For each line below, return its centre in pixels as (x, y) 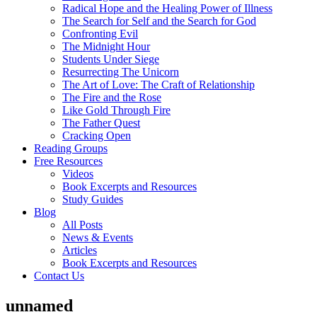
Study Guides (93, 199)
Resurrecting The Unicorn (121, 71)
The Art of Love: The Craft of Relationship (158, 84)
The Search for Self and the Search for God (159, 21)
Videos (78, 173)
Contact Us (59, 275)
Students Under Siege (111, 59)
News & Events (98, 237)
